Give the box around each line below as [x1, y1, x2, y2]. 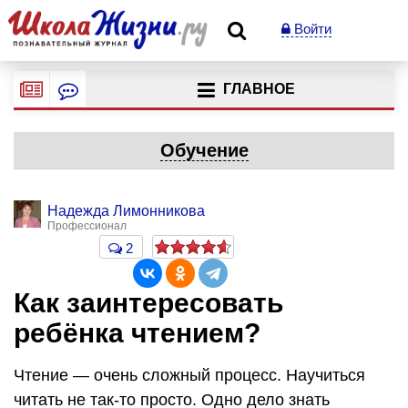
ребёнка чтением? [14, 318, 260, 348]
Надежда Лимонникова [47, 203, 205, 219]
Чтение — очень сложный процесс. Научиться [14, 365, 365, 384]
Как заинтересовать [14, 288, 283, 318]
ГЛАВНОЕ [222, 81, 295, 97]
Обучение [159, 140, 249, 160]
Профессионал [47, 219, 127, 232]
